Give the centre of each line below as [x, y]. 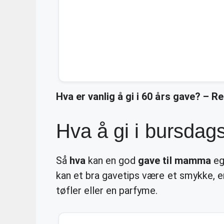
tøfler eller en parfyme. [107, 190]
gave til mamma [174, 160]
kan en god [112, 160]
